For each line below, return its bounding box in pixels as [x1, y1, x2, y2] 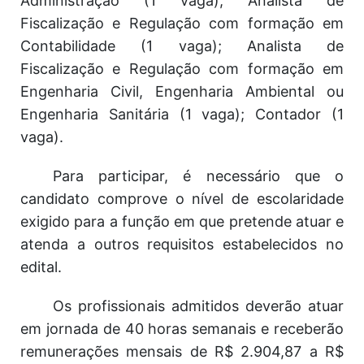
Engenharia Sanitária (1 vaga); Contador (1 [20, 106, 344, 123]
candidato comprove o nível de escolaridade [20, 190, 344, 207]
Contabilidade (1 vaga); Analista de [20, 37, 344, 54]
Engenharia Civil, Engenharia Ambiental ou [20, 83, 344, 100]
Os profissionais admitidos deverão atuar [53, 297, 344, 314]
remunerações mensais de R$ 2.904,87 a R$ [20, 343, 344, 360]
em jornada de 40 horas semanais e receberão [20, 320, 344, 337]
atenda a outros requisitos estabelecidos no [20, 236, 344, 253]
